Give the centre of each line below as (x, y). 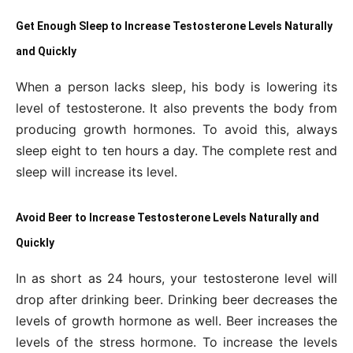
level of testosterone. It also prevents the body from (176, 108)
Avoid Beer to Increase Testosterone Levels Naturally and (167, 217)
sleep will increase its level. (97, 172)
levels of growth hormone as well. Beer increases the (176, 321)
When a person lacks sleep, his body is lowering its (176, 87)
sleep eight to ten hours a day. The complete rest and (176, 150)
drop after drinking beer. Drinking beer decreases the (176, 299)
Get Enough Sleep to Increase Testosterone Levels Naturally (174, 26)
